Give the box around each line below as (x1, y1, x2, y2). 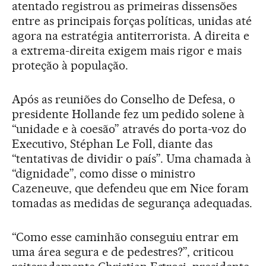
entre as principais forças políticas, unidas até (12, 14, 252, 28)
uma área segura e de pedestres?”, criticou (12, 245, 234, 259)
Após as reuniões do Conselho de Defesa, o (12, 92, 236, 106)
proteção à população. (12, 58, 128, 72)
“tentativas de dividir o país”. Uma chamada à (12, 151, 252, 166)
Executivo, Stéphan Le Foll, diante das (12, 137, 213, 151)
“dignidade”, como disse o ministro (12, 166, 196, 180)
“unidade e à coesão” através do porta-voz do (12, 122, 247, 136)
